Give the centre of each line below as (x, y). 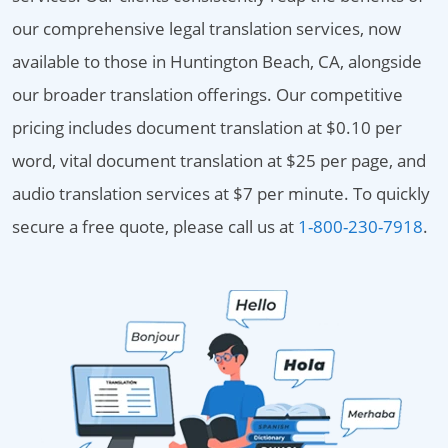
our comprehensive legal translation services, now (206, 28)
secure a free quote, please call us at (155, 226)
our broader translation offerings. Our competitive (207, 94)
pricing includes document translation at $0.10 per (207, 127)
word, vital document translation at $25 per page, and (219, 160)
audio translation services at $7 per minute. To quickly (221, 193)
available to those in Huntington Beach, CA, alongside (217, 61)
